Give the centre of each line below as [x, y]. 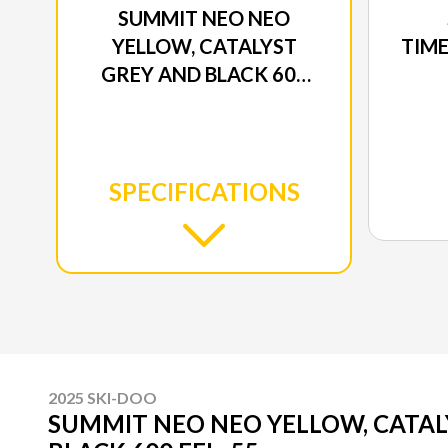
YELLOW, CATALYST [204, 45]
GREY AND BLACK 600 [204, 73]
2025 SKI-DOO [102, 397]
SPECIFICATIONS [204, 191]
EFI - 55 [204, 101]
